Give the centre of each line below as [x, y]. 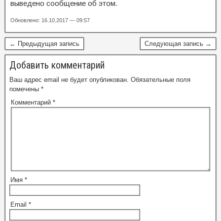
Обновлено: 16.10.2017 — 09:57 [50, 20]
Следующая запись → [178, 44]
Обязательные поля [161, 80]
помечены [25, 89]
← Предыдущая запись [44, 44]
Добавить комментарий [57, 65]
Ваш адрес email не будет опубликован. [69, 80]
